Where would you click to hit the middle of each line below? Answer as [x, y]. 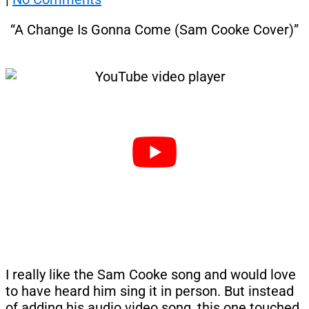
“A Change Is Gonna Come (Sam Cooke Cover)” [154, 30]
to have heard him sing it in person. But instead [150, 291]
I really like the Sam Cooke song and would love [151, 275]
